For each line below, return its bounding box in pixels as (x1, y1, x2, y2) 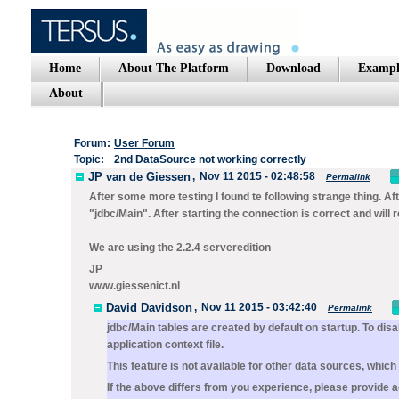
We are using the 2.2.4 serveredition (89, 241, 271, 254)
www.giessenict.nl (89, 280, 180, 292)
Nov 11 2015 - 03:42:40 (201, 301, 317, 313)
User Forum (114, 137, 175, 150)
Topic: (74, 153, 104, 166)
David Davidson (106, 300, 192, 314)
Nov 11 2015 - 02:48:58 (199, 170, 315, 183)
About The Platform (118, 61, 229, 75)
